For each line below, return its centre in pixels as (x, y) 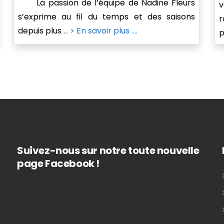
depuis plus (40, 31)
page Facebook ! (58, 164)
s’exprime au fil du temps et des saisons (106, 17)
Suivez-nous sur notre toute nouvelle (108, 151)
